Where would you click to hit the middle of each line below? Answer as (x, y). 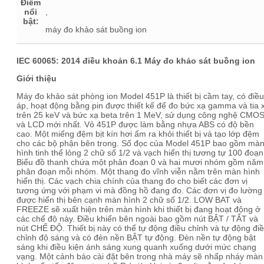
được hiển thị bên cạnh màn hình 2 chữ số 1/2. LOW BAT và (129, 200)
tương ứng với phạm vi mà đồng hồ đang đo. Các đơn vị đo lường (139, 190)
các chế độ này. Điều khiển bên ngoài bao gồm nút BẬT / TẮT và (137, 219)
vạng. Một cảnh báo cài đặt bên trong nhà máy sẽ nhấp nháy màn (140, 256)
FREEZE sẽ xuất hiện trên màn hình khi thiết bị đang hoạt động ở (138, 209)
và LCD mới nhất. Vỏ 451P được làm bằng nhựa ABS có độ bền (135, 124)
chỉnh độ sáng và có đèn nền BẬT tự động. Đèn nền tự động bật (136, 237)
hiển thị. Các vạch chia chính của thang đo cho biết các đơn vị (132, 181)
